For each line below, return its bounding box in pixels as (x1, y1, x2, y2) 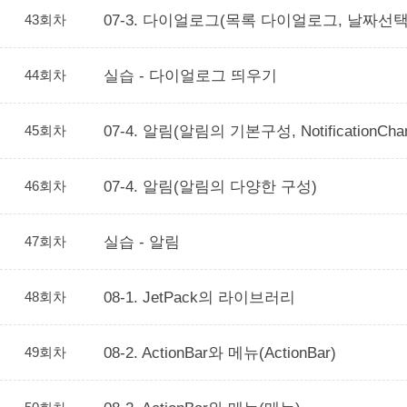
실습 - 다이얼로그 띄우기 (104, 66, 277, 84)
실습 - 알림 (104, 233, 180, 251)
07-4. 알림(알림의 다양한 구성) (104, 177, 317, 195)
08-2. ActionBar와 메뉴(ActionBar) (104, 343, 336, 362)
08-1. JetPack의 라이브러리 (104, 288, 295, 306)
